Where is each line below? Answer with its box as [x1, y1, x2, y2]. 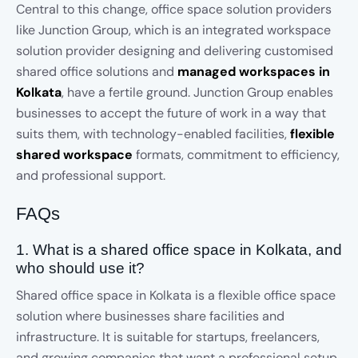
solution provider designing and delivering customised [16, 42, 333, 59]
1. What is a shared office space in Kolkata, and [16, 241, 342, 258]
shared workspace [16, 146, 133, 163]
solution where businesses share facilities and [16, 308, 284, 324]
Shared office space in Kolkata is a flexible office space [16, 287, 336, 304]
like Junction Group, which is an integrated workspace [16, 22, 331, 38]
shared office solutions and [16, 63, 177, 80]
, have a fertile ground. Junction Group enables [62, 84, 333, 101]
